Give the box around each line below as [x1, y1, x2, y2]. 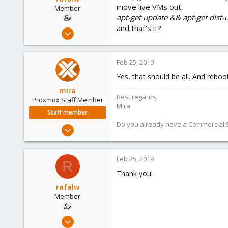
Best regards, [117, 92, 158, 101]
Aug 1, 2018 [72, 122, 106, 131]
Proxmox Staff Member [32, 95, 103, 104]
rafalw [55, 182, 79, 192]
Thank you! [117, 168, 153, 178]
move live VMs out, [117, 2, 183, 12]
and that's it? [117, 23, 161, 33]
